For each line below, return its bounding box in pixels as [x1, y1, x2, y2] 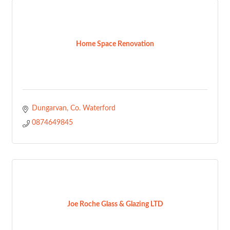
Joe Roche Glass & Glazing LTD [67, 201, 163, 208]
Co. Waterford [70, 105, 116, 112]
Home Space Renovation [76, 41, 154, 48]
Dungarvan [31, 105, 67, 112]
